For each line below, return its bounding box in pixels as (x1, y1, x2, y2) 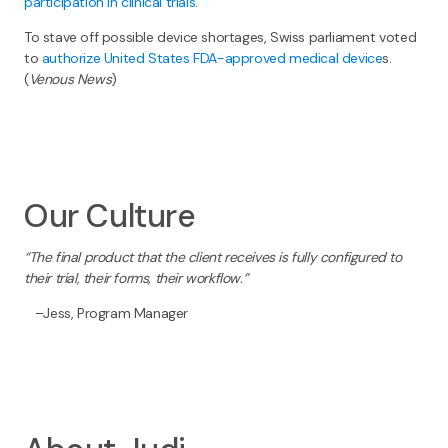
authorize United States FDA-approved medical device (41, 49, 383, 68)
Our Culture (24, 195, 196, 238)
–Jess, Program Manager (24, 304, 188, 323)
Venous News (28, 70, 112, 89)
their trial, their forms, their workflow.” (24, 269, 248, 288)
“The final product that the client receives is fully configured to (24, 248, 402, 267)
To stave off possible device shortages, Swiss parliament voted (24, 28, 417, 47)
